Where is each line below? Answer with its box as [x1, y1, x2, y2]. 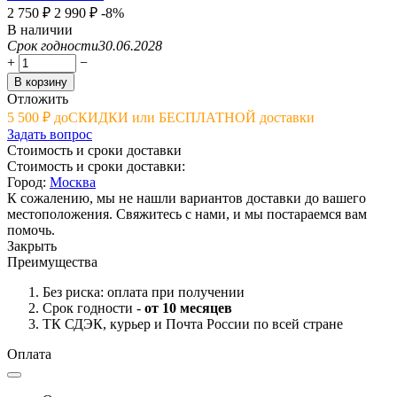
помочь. [7, 222, 55, 237]
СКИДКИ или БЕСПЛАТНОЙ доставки [68, 109, 315, 125]
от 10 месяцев [144, 300, 232, 315]
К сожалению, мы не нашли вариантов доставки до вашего [7, 190, 366, 206]
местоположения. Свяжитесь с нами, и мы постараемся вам [7, 206, 367, 222]
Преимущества [7, 253, 97, 269]
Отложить [7, 90, 68, 106]
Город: [7, 174, 50, 190]
